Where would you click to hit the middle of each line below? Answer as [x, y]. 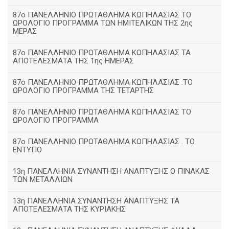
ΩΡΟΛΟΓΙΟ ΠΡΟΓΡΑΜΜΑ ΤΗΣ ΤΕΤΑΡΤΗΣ [83, 90]
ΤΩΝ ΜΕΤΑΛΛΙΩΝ [43, 179]
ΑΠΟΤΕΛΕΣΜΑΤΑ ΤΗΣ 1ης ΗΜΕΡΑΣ [73, 61]
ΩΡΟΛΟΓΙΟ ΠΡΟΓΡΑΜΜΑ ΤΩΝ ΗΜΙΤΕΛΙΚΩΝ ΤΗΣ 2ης [103, 23]
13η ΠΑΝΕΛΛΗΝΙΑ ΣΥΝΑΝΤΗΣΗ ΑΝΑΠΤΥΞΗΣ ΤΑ [96, 201]
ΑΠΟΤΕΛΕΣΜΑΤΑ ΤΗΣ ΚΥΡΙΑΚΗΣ [69, 209]
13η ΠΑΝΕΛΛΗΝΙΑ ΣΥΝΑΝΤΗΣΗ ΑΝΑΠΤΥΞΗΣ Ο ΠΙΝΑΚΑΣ [111, 171]
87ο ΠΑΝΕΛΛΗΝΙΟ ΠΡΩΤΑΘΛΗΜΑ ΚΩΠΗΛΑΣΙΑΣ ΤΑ [102, 53]
